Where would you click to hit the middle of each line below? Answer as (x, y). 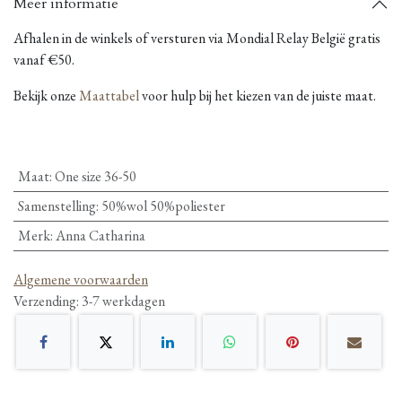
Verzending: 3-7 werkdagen (89, 301)
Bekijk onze (46, 95)
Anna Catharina (100, 235)
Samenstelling (57, 205)
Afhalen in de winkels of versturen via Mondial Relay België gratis (197, 38)
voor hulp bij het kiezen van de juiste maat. (259, 95)
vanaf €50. (44, 59)
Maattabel (109, 95)
